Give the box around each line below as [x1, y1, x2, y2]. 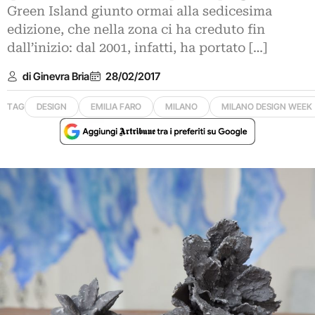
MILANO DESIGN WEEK [221, 101, 312, 112]
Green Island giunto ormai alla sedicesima [7, 4, 272, 19]
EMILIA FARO [91, 101, 141, 112]
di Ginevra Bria [22, 69, 90, 83]
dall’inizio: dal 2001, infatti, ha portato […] [7, 40, 267, 56]
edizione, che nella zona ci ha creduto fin [7, 22, 265, 37]
